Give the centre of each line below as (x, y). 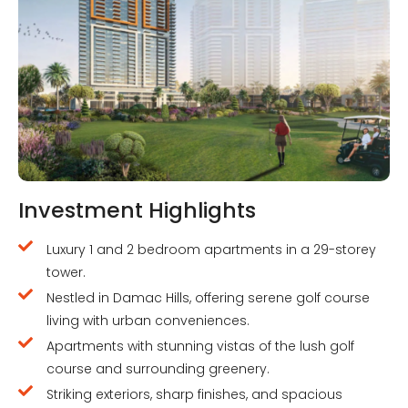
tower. (66, 272)
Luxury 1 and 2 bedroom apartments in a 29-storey (211, 249)
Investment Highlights (137, 209)
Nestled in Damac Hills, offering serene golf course (208, 297)
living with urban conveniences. (148, 320)
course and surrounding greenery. (158, 368)
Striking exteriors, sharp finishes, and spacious (194, 394)
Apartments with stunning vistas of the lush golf (200, 346)
